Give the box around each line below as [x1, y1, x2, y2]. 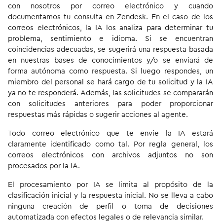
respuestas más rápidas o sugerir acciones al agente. [8, 111, 188, 118]
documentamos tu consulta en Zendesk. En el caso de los [8, 13, 213, 21]
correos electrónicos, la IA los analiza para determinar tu [8, 24, 213, 32]
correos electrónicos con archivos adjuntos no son [8, 151, 213, 159]
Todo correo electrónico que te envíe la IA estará [8, 130, 213, 137]
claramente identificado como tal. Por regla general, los [8, 141, 213, 148]
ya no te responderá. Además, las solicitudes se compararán [8, 89, 213, 97]
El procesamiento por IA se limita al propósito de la [8, 181, 213, 188]
